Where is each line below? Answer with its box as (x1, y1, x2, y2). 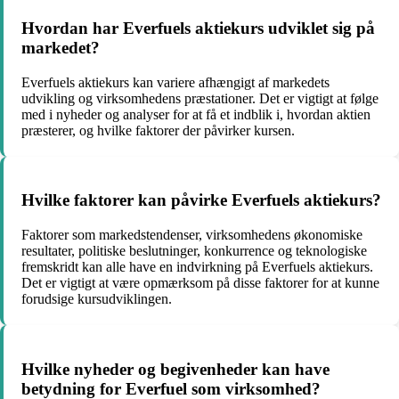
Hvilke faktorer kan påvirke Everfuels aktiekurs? (21, 191, 381, 210)
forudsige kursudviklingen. (21, 290, 172, 306)
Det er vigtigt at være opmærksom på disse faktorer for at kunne (21, 274, 379, 290)
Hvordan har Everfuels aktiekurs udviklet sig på (21, 18, 375, 37)
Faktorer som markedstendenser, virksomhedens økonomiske (21, 226, 362, 242)
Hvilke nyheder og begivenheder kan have (21, 359, 330, 379)
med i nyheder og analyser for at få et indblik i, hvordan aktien (21, 106, 370, 122)
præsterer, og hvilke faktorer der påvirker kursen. (21, 122, 295, 138)
